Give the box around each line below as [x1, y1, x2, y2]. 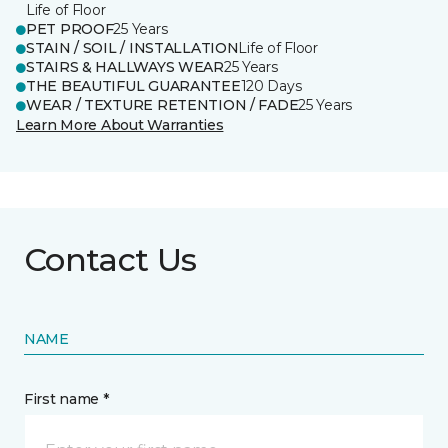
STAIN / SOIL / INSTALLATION [26, 39, 239, 57]
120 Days [240, 77, 302, 95]
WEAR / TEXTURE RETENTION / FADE [26, 96, 299, 114]
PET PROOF [26, 20, 114, 38]
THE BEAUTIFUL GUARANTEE [26, 77, 241, 95]
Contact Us [24, 240, 197, 279]
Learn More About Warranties [16, 116, 224, 134]
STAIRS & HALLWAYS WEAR [26, 58, 224, 76]
